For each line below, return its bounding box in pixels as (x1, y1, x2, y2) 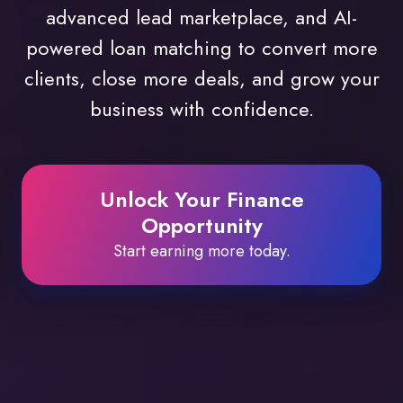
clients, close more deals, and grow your (23, 65, 380, 93)
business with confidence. (89, 95, 314, 123)
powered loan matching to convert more (25, 34, 378, 62)
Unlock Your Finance (99, 184, 304, 215)
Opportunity (140, 210, 263, 241)
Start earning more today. (112, 239, 291, 263)
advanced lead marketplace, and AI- (46, 4, 357, 31)
